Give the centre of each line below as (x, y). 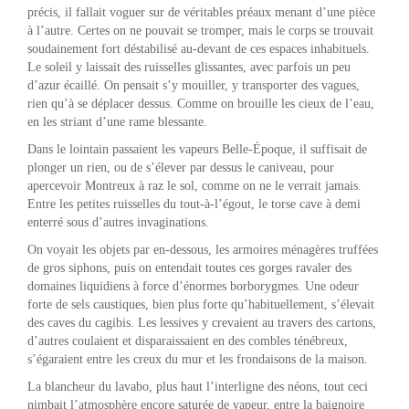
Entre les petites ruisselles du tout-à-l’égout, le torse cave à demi (194, 204)
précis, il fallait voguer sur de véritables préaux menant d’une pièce (201, 12)
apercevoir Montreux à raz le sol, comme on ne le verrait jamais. (194, 185)
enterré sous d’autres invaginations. (118, 222)
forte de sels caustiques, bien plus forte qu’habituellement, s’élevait (201, 304)
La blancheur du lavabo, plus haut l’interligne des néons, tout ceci (198, 386)
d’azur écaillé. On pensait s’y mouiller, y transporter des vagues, (194, 85)
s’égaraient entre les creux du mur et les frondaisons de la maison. (198, 359)
